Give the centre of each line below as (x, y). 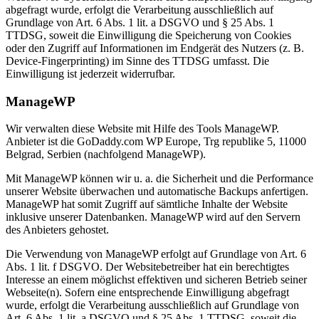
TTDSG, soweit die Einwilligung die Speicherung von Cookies (148, 35)
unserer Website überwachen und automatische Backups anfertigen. (157, 192)
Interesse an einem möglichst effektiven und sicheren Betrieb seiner (156, 280)
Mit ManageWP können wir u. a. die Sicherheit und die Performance (159, 179)
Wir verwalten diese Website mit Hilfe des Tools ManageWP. (142, 129)
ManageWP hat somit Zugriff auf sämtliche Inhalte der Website (147, 204)
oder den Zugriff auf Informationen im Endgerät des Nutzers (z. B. (155, 48)
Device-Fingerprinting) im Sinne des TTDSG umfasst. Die (137, 61)
